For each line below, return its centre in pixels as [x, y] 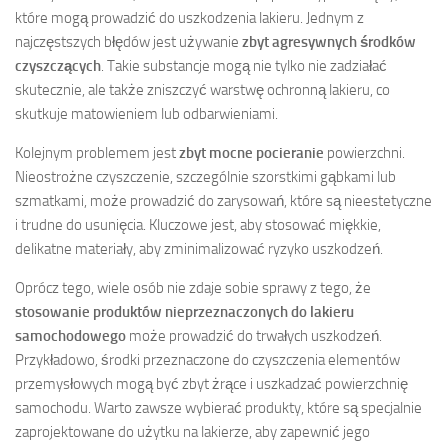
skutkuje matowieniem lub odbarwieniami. [146, 114]
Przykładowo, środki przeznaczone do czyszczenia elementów [207, 360]
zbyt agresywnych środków [329, 42]
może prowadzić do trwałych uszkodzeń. [254, 336]
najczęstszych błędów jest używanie [128, 42]
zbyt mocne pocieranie [251, 153]
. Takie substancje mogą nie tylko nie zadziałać [244, 66]
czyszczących [58, 66]
